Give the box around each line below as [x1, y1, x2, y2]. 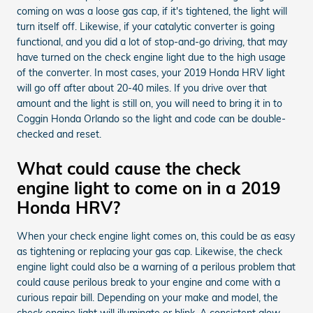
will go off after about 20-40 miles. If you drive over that [17, 81, 267, 94]
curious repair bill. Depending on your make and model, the [17, 291, 278, 304]
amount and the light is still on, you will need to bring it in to [17, 96, 282, 110]
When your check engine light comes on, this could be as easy [17, 229, 295, 242]
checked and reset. [17, 127, 101, 140]
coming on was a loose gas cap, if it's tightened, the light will [17, 4, 287, 17]
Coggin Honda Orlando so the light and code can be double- [17, 112, 286, 125]
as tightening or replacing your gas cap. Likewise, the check [17, 245, 282, 258]
